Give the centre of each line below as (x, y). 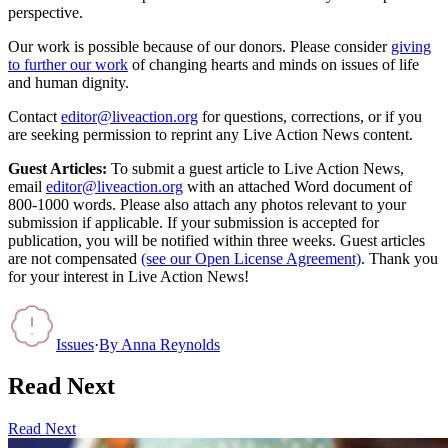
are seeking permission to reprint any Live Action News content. (210, 134)
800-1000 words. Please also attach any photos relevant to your (207, 204)
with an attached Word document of (299, 186)
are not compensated (72, 258)
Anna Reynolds (170, 344)
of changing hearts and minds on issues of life (275, 64)
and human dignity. (68, 82)
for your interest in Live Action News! (128, 276)
